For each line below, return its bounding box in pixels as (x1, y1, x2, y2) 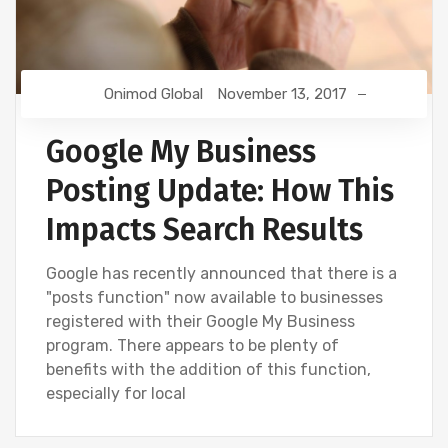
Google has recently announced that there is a (46, 264, 397, 284)
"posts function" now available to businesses (46, 288, 383, 308)
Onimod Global (103, 85, 203, 104)
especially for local (46, 384, 186, 404)
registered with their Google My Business (46, 312, 355, 332)
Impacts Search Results (46, 212, 363, 249)
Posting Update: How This (46, 173, 394, 210)
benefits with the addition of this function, (46, 360, 371, 380)
